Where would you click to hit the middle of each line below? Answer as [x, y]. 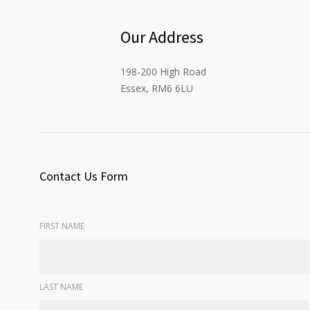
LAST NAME [61, 287]
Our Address [162, 37]
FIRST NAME [62, 226]
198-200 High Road [163, 72]
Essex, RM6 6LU [157, 89]
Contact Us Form [84, 176]
